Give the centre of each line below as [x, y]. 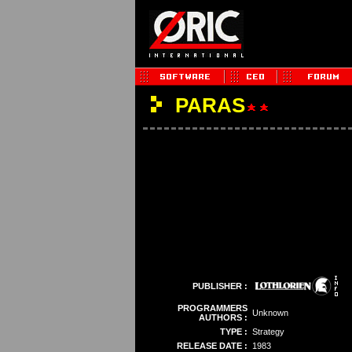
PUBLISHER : [220, 286]
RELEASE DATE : [212, 346]
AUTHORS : [223, 317]
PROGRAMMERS [212, 308]
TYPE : [233, 332]
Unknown [270, 313]
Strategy [268, 332]
